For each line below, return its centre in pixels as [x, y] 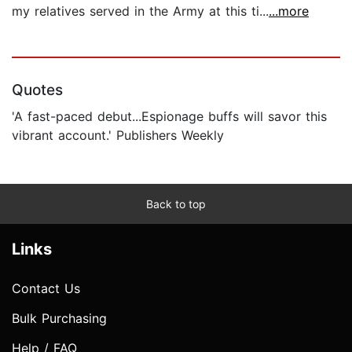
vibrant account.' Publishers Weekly [118, 136]
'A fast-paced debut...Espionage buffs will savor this [169, 117]
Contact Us [46, 289]
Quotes [37, 90]
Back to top [176, 204]
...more [289, 11]
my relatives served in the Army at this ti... [140, 11]
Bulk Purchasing [59, 319]
